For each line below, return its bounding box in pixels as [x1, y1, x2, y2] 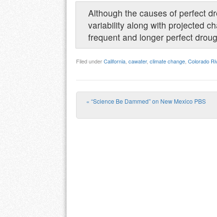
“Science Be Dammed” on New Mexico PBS [90, 96, 206, 105]
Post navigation [86, 103, 204, 128]
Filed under [76, 57, 104, 65]
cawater [128, 57, 147, 65]
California [104, 57, 125, 65]
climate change [150, 57, 185, 65]
